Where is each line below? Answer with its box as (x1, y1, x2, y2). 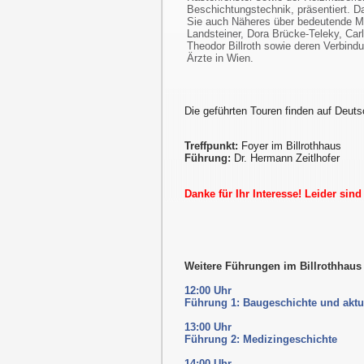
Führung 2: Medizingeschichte (184, 333, 337, 346)
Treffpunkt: (184, 140, 238, 153)
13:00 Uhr (184, 321, 232, 334)
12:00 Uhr (184, 284, 232, 297)
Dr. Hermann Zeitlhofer (231, 152, 340, 165)
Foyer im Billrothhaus (238, 140, 341, 153)
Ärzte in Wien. (187, 52, 253, 65)
